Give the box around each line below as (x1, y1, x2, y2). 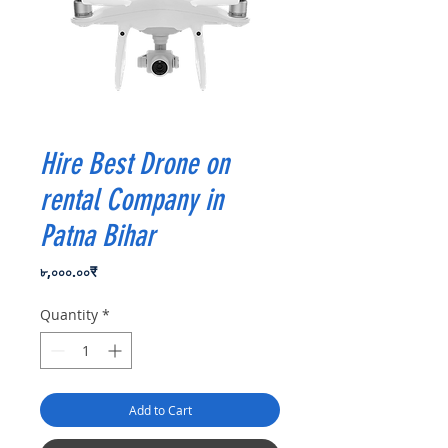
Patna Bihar (40, 218, 155, 255)
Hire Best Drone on (40, 146, 229, 183)
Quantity (40, 305, 98, 325)
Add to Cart (128, 402, 192, 419)
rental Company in (40, 182, 223, 219)
